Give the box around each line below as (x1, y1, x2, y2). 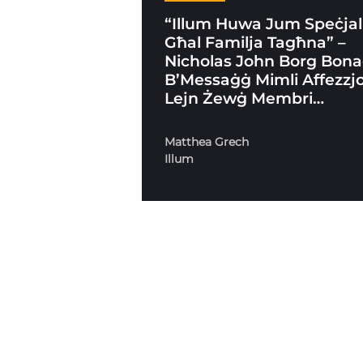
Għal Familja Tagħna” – (164, 32, 347, 52)
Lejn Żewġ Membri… (164, 88, 325, 108)
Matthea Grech (164, 134, 250, 149)
